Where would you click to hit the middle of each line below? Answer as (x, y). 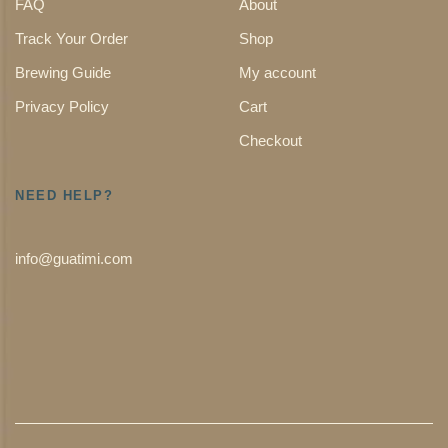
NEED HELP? (64, 196)
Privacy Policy (62, 107)
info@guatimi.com (74, 259)
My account (277, 73)
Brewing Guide (63, 73)
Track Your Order (71, 39)
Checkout (270, 141)
